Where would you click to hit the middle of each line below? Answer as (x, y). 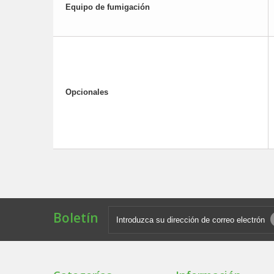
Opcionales (87, 92)
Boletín (76, 218)
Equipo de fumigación (108, 7)
